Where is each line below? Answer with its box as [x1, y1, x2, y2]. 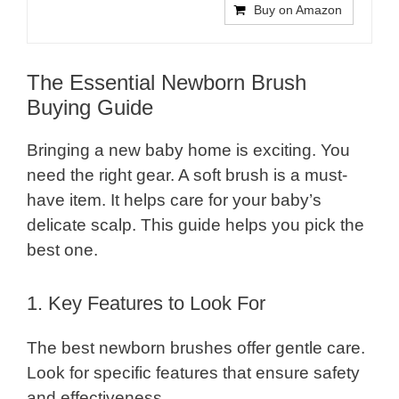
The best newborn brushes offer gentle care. [27, 338, 365, 357]
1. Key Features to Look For [27, 291, 265, 314]
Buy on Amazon [254, 3, 342, 18]
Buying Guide [27, 95, 153, 120]
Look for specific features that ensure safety [27, 362, 360, 382]
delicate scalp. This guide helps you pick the [27, 216, 364, 235]
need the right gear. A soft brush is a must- [27, 166, 347, 185]
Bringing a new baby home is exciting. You [27, 141, 350, 160]
